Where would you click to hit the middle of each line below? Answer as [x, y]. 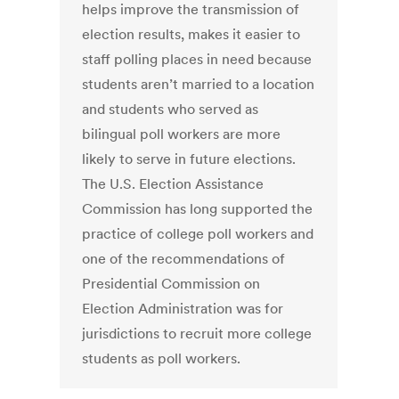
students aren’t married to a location [199, 84]
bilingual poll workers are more [182, 134]
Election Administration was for [183, 309]
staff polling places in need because [197, 59]
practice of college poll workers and [198, 234]
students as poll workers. [162, 358]
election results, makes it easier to [191, 34]
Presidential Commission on [171, 284]
